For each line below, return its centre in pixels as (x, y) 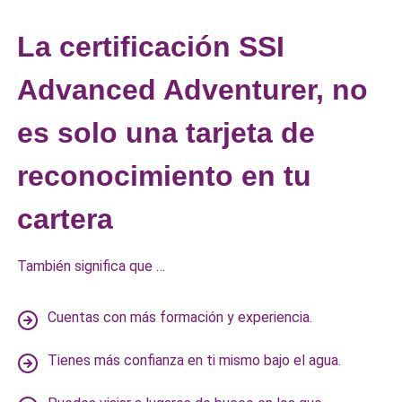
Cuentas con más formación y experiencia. (180, 317)
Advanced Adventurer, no (193, 90)
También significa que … (92, 266)
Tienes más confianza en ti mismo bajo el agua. (195, 360)
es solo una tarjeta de (166, 133)
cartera (66, 219)
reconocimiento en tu (165, 176)
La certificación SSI (151, 47)
